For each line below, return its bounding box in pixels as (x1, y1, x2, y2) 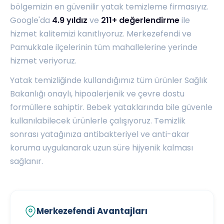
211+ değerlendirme (101, 14, 179, 26)
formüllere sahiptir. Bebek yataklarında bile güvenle (10, 101, 212, 113)
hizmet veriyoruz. (10, 55, 76, 67)
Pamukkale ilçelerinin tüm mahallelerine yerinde (10, 41, 197, 53)
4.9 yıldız (52, 14, 87, 26)
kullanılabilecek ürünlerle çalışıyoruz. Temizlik (10, 115, 185, 127)
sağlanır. (10, 155, 43, 167)
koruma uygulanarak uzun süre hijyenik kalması (10, 142, 193, 154)
